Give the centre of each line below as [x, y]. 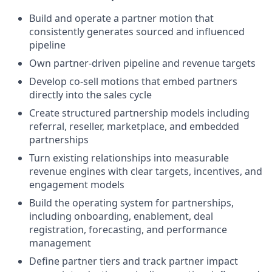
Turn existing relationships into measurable [129, 158]
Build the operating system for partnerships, [131, 203]
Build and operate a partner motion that [121, 19]
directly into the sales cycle [90, 95]
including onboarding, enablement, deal [121, 216]
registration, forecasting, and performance [128, 230]
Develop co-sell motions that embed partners [133, 82]
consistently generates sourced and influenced [137, 32]
